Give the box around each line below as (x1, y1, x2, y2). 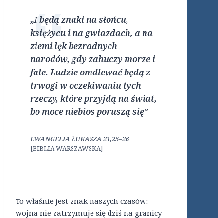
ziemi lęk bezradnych (30, 40, 117, 52)
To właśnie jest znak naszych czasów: (16, 196, 148, 206)
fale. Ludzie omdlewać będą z (30, 67, 150, 78)
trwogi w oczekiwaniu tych (30, 80, 141, 91)
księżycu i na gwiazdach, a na (30, 27, 153, 39)
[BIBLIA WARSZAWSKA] (30, 144, 103, 153)
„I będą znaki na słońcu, (30, 14, 128, 26)
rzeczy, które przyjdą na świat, (30, 93, 157, 105)
